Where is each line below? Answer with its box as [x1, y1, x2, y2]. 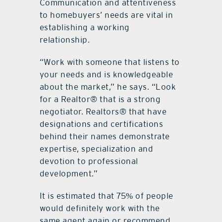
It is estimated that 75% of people [39, 191, 173, 201]
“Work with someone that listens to [39, 57, 180, 67]
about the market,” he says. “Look [39, 82, 176, 92]
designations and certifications [39, 119, 164, 129]
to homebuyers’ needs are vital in [39, 10, 173, 20]
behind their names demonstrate [39, 131, 170, 142]
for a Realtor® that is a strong [39, 94, 161, 105]
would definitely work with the [39, 203, 160, 214]
